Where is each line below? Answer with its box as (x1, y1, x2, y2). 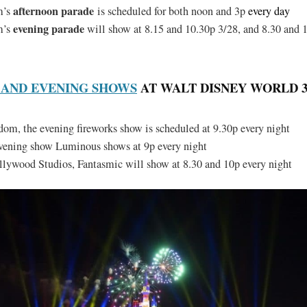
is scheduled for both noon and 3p (94, 3, 248, 19)
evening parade (13, 21, 84, 37)
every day (248, 3, 290, 19)
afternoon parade (13, 3, 94, 19)
